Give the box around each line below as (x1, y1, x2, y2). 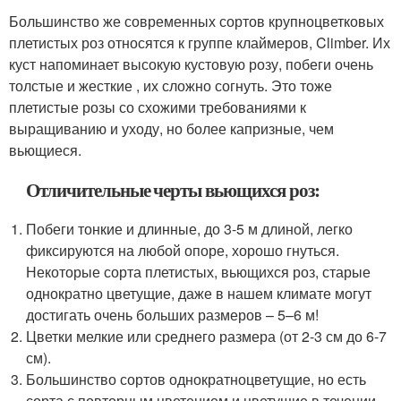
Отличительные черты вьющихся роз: (26, 176, 320, 203)
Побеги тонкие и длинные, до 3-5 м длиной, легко (26, 218, 354, 239)
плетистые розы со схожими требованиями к (9, 97, 306, 117)
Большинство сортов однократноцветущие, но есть (26, 369, 367, 389)
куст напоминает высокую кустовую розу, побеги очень (9, 54, 373, 74)
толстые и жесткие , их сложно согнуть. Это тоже (9, 75, 332, 96)
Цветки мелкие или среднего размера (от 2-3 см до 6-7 (26, 326, 388, 346)
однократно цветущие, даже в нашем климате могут (26, 283, 372, 303)
